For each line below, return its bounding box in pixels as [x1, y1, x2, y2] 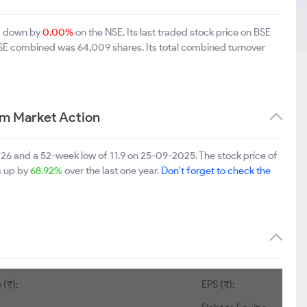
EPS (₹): [201, 278, 235, 291]
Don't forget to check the [161, 164, 271, 177]
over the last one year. [62, 164, 161, 177]
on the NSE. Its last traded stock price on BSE [73, 26, 271, 38]
